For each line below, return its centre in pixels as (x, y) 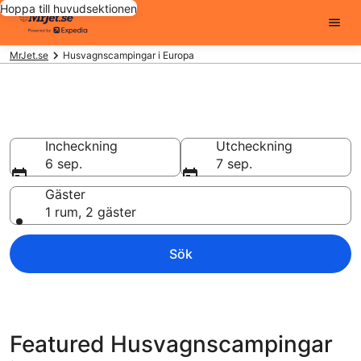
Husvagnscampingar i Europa (129, 55)
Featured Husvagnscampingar (171, 344)
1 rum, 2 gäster (91, 212)
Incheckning (81, 146)
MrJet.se (29, 55)
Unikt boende (82, 125)
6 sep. (64, 164)
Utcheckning (254, 146)
